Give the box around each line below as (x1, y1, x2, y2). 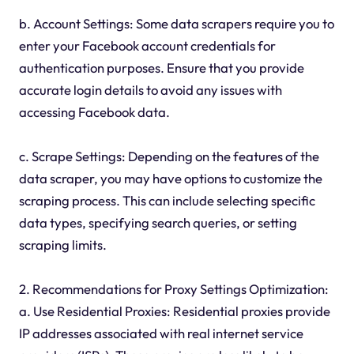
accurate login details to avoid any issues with (18, 81, 282, 98)
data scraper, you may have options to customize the (18, 169, 322, 186)
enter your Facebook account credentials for (18, 36, 276, 54)
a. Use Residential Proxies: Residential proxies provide (18, 302, 330, 319)
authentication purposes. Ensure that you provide (18, 58, 304, 76)
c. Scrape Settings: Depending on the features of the (18, 147, 319, 164)
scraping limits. (18, 235, 107, 253)
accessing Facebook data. (18, 103, 170, 120)
